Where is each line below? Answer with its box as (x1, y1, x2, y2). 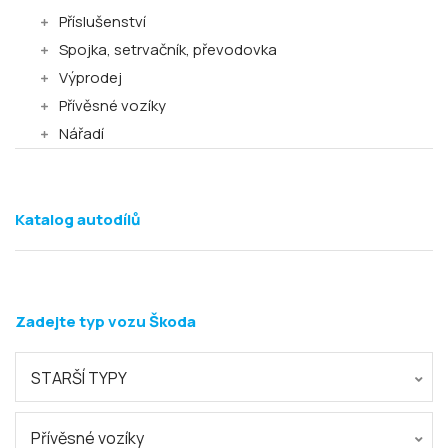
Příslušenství (59, 11, 146, 32)
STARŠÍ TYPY (31, 367, 127, 389)
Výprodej (59, 67, 122, 88)
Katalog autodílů (15, 209, 141, 230)
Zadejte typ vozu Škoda (15, 311, 196, 332)
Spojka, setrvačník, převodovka (59, 39, 277, 60)
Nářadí (59, 123, 104, 144)
